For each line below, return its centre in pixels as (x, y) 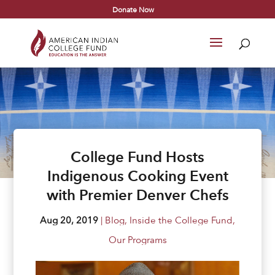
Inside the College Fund (181, 220)
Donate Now (134, 9)
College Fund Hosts (137, 157)
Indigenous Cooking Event (137, 176)
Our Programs (137, 240)
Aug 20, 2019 (69, 220)
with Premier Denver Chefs (137, 195)
